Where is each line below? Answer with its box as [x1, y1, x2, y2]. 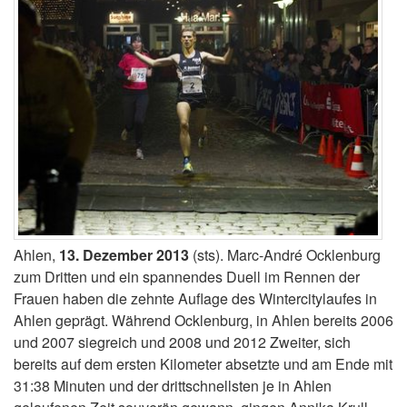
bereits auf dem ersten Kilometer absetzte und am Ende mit [14, 352, 392, 374]
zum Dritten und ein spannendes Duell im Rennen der [14, 265, 360, 287]
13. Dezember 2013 [59, 243, 189, 265]
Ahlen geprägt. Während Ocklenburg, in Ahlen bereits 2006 [14, 309, 393, 331]
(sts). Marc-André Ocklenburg [189, 243, 381, 265]
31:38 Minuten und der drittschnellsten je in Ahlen [14, 374, 332, 396]
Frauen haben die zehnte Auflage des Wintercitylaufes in [14, 287, 377, 309]
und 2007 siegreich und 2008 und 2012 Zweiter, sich [14, 331, 351, 352]
